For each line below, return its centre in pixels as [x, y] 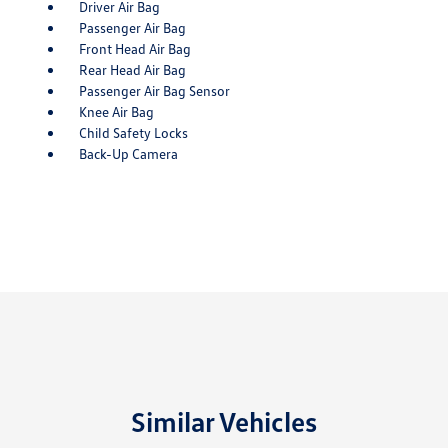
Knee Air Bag [116, 112]
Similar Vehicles [224, 421]
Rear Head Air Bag [132, 70]
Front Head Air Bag [134, 49]
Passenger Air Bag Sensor [154, 91]
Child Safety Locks [133, 133]
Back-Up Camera [128, 154]
